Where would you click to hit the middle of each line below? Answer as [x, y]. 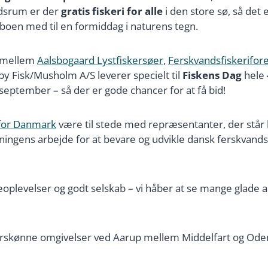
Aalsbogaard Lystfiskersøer [100, 60]
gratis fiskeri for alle [112, 11]
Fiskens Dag [212, 75]
